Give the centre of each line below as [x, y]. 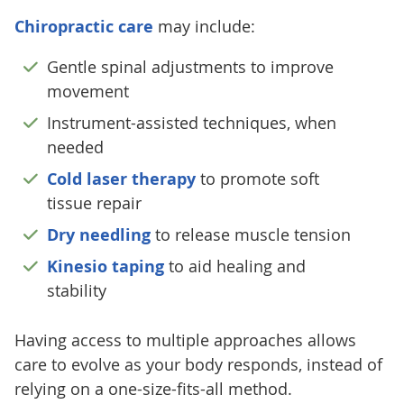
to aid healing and [234, 266]
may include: [204, 27]
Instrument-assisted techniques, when [191, 123]
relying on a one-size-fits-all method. [153, 389]
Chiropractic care [83, 27]
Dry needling [98, 235]
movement [87, 92]
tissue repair [94, 203]
